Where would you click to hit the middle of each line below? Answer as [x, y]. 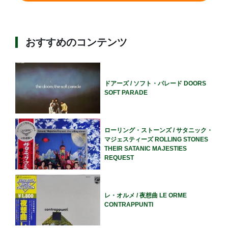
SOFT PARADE [126, 93]
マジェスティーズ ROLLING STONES [156, 140]
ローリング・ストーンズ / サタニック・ [158, 131]
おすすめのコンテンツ [76, 42]
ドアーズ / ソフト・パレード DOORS [155, 84]
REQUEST [119, 158]
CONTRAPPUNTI [129, 205]
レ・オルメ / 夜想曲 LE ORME [145, 196]
